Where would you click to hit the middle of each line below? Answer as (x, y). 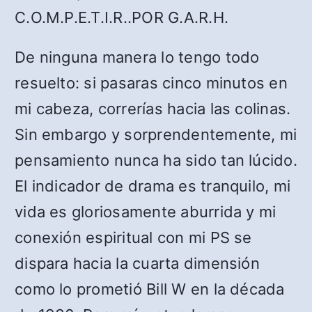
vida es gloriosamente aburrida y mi (146, 212)
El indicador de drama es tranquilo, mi (153, 186)
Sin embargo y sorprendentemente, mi (156, 135)
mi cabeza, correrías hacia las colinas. (153, 109)
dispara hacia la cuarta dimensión (137, 264)
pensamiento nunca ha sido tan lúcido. (156, 161)
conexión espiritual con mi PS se (133, 238)
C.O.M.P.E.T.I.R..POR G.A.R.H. (122, 18)
